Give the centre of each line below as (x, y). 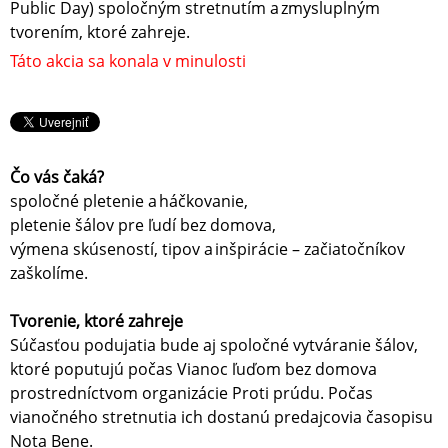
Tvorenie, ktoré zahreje (98, 321)
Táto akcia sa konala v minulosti (128, 61)
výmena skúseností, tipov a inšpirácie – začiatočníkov (207, 249)
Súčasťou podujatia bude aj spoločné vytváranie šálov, (214, 345)
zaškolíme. (51, 273)
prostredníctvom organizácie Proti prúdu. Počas (191, 393)
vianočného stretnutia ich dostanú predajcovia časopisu (221, 417)
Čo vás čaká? (59, 177)
